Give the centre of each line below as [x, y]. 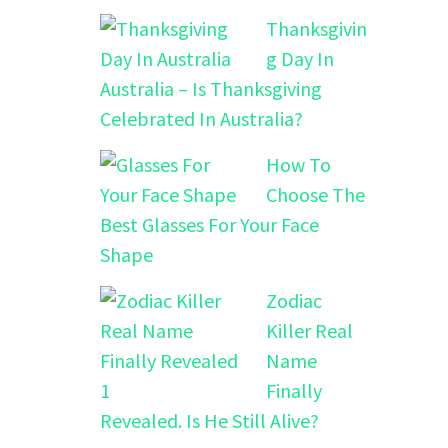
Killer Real [309, 331]
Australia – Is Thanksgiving [211, 89]
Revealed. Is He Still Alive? [209, 421]
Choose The [315, 195]
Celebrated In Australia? [201, 119]
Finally [294, 391]
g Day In [300, 59]
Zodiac [294, 301]
